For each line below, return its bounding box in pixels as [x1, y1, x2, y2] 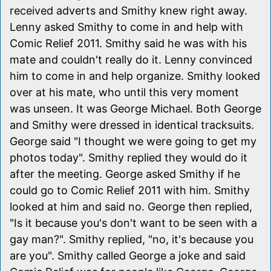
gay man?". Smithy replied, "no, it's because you [10, 232, 253, 246]
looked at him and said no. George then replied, [10, 200, 252, 213]
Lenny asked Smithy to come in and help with [10, 20, 243, 33]
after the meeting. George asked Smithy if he [10, 167, 240, 180]
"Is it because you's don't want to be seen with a [10, 216, 257, 229]
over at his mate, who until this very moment [10, 85, 239, 99]
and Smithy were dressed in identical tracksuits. [10, 118, 254, 131]
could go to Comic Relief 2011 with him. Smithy [10, 183, 250, 197]
